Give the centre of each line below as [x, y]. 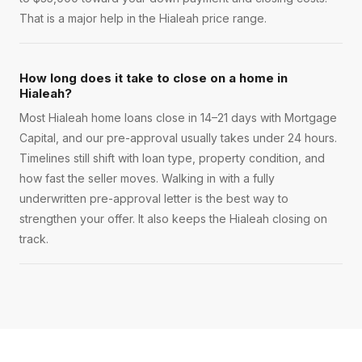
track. [34, 239]
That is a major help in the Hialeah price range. [143, 19]
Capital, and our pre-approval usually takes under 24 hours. [178, 138]
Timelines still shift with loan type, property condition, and [172, 158]
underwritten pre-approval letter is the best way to [154, 199]
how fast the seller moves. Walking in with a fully [147, 179]
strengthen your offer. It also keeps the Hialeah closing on [173, 219]
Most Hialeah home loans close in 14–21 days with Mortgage [178, 118]
